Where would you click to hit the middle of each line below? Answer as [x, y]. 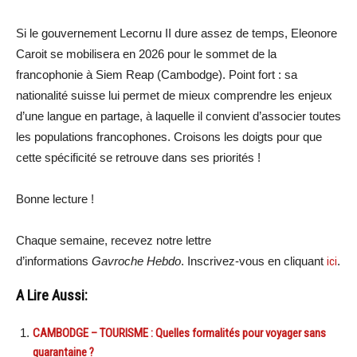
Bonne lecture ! [55, 199]
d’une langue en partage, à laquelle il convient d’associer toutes [178, 116]
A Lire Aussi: [52, 296]
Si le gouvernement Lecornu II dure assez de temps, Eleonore [177, 33]
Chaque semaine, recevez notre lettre [114, 241]
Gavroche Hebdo [136, 261]
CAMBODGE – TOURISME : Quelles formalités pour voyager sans [179, 333]
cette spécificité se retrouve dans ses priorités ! [138, 158]
